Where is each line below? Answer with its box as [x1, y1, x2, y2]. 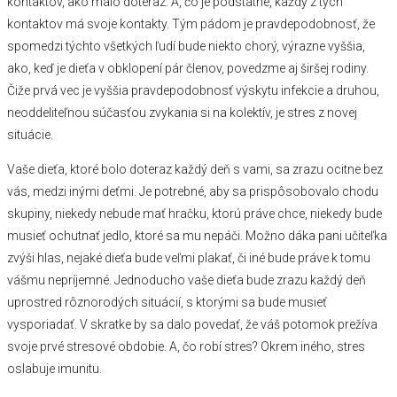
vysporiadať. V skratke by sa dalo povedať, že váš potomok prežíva [7, 317, 378, 332]
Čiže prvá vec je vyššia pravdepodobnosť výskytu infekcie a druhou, [7, 83, 379, 98]
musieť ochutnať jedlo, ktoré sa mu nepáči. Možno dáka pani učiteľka [7, 229, 387, 244]
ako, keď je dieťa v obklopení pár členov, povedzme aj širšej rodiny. [7, 61, 369, 76]
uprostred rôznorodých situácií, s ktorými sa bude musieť [7, 295, 327, 310]
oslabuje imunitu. [7, 362, 102, 377]
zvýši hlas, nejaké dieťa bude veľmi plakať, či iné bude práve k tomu [7, 251, 370, 266]
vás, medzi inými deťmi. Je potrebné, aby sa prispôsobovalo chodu [7, 184, 378, 199]
